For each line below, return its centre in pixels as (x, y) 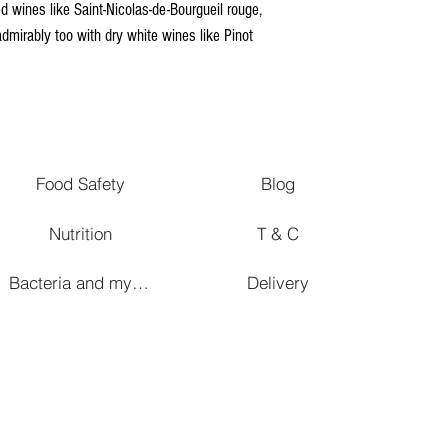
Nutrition (80, 233)
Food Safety (80, 183)
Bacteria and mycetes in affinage (140, 282)
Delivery (278, 282)
